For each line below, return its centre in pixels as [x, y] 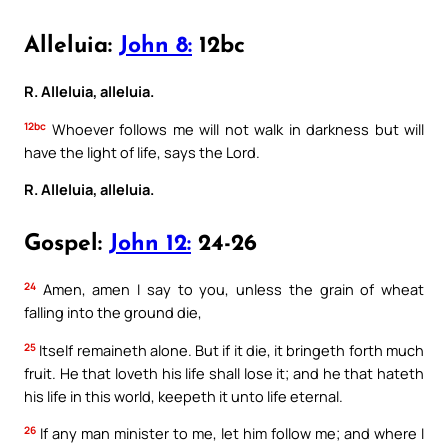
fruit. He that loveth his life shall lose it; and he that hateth [224, 372]
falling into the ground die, [113, 312]
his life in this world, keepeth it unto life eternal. [183, 395]
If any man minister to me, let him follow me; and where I [230, 433]
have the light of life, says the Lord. [142, 151]
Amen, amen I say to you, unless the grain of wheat [230, 289]
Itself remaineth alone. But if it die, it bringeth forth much [230, 349]
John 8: [155, 46]
